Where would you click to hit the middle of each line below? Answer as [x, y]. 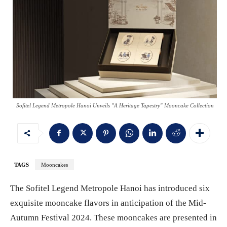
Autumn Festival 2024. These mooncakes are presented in [113, 217]
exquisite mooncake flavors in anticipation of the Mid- [108, 203]
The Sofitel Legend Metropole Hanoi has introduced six [110, 188]
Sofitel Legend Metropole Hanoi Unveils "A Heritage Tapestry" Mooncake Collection [115, 105]
